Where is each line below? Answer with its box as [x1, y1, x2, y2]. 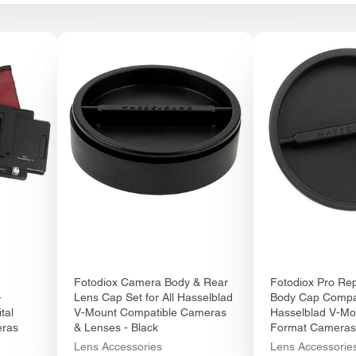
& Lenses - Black [73, 321, 158, 335]
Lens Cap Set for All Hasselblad [73, 291, 233, 304]
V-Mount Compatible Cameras [73, 306, 226, 319]
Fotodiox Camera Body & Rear [73, 276, 228, 289]
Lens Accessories [73, 340, 162, 354]
